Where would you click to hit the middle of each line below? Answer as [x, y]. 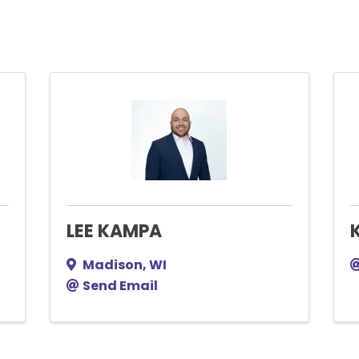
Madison [113, 265]
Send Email [121, 286]
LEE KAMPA [115, 232]
